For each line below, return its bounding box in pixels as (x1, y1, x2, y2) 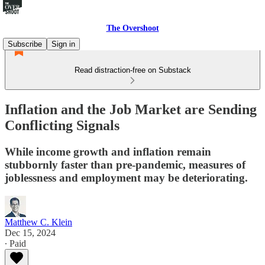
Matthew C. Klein (5, 216, 72, 227)
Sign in (51, 40, 75, 49)
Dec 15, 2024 (5, 227, 56, 238)
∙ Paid (5, 238, 26, 248)
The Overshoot (106, 24, 159, 33)
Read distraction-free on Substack (74, 66, 191, 75)
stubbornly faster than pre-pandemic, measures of (5, 158, 245, 171)
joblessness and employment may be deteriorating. (5, 171, 248, 184)
